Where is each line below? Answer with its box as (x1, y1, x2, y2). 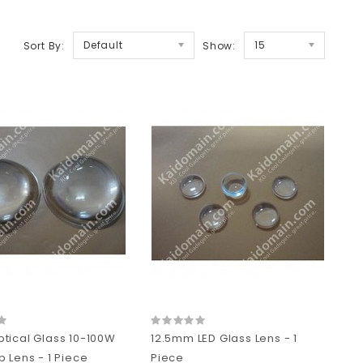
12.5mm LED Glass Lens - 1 (151, 330, 298, 346)
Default (83, 37, 123, 52)
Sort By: (23, 38, 65, 53)
